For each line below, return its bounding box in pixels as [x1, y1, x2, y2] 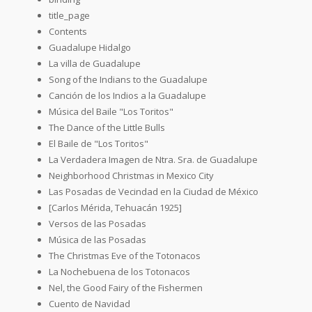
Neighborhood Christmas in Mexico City [49, 169, 214, 182]
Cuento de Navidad [49, 297, 130, 310]
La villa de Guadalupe [49, 56, 141, 70]
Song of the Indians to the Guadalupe [49, 72, 208, 86]
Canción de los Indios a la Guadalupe [49, 88, 206, 102]
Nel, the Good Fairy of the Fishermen [49, 281, 203, 294]
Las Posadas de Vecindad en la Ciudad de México [49, 185, 258, 198]
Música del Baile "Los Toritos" [49, 104, 173, 118]
